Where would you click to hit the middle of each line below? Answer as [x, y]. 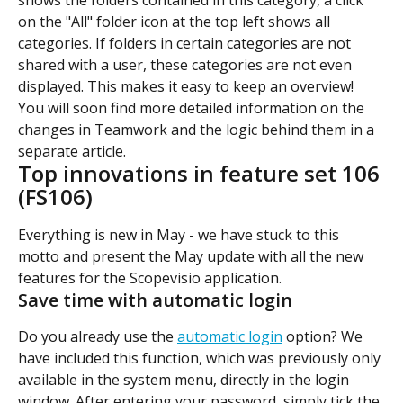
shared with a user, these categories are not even [187, 65]
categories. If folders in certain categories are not [186, 44]
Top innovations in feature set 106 [201, 174]
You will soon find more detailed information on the [193, 108]
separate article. [72, 152]
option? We [324, 337]
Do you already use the [98, 337]
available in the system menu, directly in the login [185, 380]
